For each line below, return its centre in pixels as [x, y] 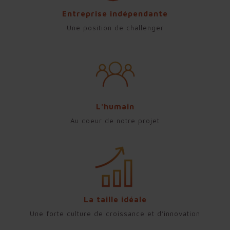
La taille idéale [115, 199]
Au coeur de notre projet [115, 120]
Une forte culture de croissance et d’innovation [115, 213]
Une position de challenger [115, 27]
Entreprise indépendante [115, 13]
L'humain [115, 106]
